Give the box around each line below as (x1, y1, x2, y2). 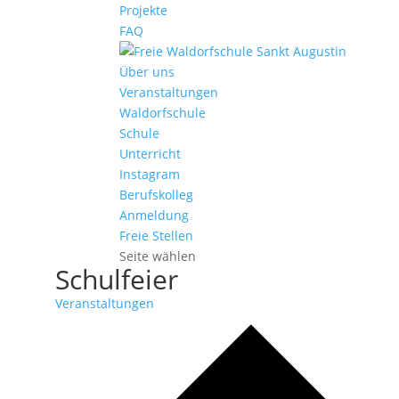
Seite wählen (119, 248, 197, 265)
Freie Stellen (119, 227, 194, 244)
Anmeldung (119, 207, 190, 224)
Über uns (119, 63, 175, 80)
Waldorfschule (119, 104, 207, 121)
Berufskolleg (119, 186, 194, 203)
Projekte (119, 2, 168, 19)
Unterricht (119, 145, 182, 162)
